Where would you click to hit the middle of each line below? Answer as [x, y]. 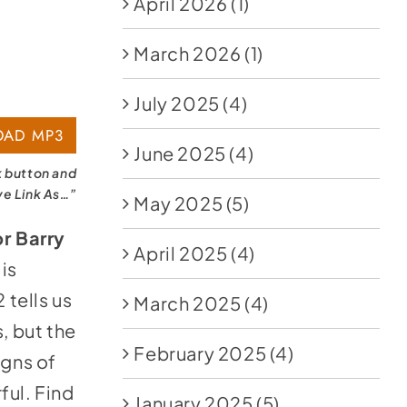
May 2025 [179, 203]
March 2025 [188, 303]
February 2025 [200, 353]
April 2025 [181, 253]
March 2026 [188, 53]
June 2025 [180, 153]
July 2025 [177, 103]
